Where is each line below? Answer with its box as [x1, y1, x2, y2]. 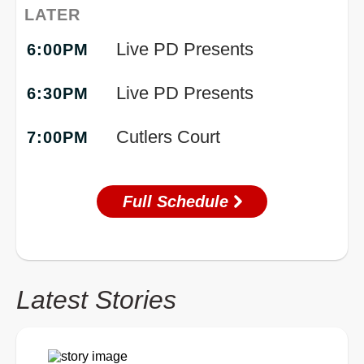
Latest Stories [16, 284, 176, 314]
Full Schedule [123, 192, 233, 210]
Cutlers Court [116, 126, 221, 147]
